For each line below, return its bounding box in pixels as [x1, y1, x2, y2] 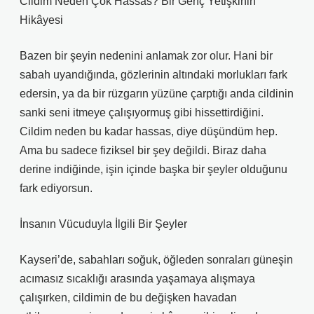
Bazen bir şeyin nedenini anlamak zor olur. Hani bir [20, 50, 273, 62]
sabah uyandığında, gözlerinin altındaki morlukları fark [20, 69, 287, 81]
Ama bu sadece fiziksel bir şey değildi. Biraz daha [20, 144, 266, 156]
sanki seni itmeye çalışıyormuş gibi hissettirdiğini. [20, 107, 264, 118]
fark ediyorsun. [20, 182, 93, 194]
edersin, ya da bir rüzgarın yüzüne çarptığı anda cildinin [20, 88, 294, 100]
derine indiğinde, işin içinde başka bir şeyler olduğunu [20, 163, 287, 175]
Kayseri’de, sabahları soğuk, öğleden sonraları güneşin [20, 254, 293, 266]
